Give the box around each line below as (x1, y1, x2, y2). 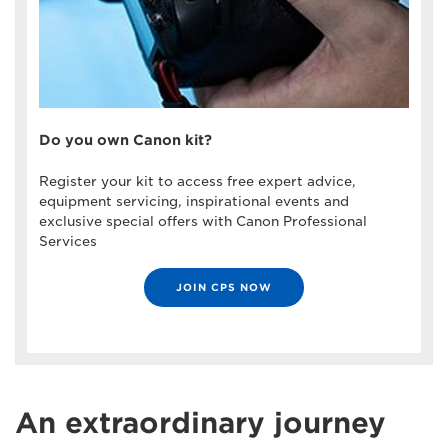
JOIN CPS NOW (176, 281, 272, 293)
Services (39, 234, 97, 249)
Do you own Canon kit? (39, 132, 212, 148)
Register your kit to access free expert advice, (39, 174, 356, 189)
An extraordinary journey (15, 406, 386, 440)
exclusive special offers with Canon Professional (39, 214, 367, 229)
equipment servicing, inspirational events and (39, 194, 349, 209)
